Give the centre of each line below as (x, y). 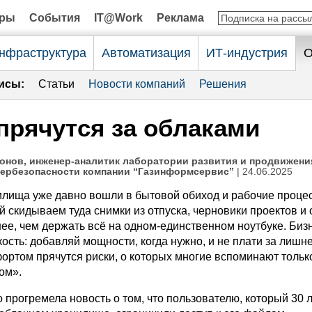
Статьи (56, 84)
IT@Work (118, 18)
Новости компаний (137, 84)
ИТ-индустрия (247, 53)
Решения (223, 84)
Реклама (180, 18)
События (55, 18)
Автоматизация (146, 53)
